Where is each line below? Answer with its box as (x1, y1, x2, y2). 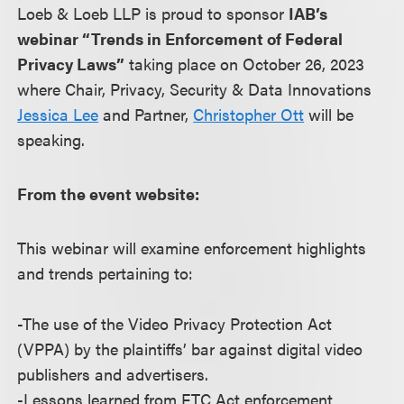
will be (304, 103, 354, 125)
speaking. (17, 128, 86, 151)
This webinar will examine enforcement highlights (17, 236, 367, 259)
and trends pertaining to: (17, 262, 194, 284)
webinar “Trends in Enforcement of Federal (17, 27, 344, 50)
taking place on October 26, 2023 (124, 52, 365, 75)
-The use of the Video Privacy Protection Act (17, 312, 333, 335)
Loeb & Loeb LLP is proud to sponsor (17, 2, 289, 24)
